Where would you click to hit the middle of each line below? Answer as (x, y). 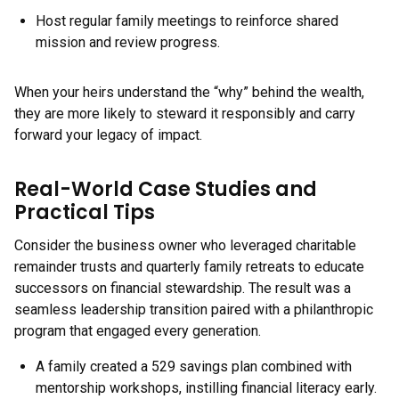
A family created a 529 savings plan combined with (194, 366)
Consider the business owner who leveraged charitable (185, 245)
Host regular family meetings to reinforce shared (187, 21)
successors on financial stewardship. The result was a (183, 288)
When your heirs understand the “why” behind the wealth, (189, 92)
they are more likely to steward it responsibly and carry (185, 114)
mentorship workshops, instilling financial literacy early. (206, 388)
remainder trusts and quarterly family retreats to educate (189, 267)
